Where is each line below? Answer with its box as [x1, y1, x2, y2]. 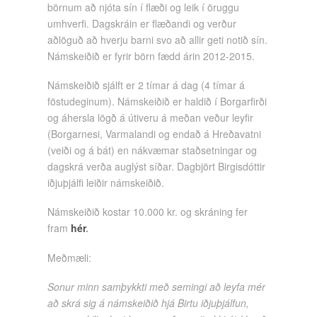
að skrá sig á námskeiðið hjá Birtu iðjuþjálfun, [47, 296, 250, 311]
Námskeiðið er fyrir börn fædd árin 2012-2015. [47, 48, 255, 63]
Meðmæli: [47, 250, 92, 265]
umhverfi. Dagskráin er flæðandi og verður [47, 16, 237, 30]
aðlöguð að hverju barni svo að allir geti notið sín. [47, 32, 268, 47]
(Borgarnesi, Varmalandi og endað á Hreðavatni [47, 126, 262, 141]
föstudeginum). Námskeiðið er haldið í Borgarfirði [47, 93, 267, 108]
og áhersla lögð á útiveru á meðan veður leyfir [47, 110, 254, 125]
